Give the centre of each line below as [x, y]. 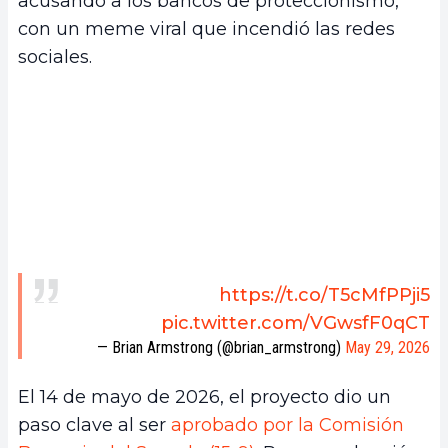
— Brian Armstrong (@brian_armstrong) [221, 348]
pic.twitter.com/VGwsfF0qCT [295, 323]
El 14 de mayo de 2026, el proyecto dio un [204, 397]
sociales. [55, 56]
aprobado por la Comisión [287, 425]
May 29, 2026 [387, 348]
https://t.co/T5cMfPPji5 [324, 295]
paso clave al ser [94, 425]
